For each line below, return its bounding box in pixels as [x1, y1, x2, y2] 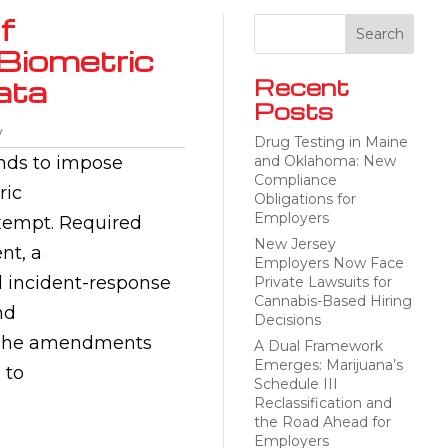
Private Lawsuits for [253, 273, 392, 292]
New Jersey [253, 235, 336, 254]
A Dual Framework [253, 337, 383, 356]
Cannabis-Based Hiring [253, 292, 412, 311]
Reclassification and [253, 394, 392, 413]
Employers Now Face [253, 254, 404, 273]
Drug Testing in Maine [253, 133, 408, 152]
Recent [253, 73, 349, 102]
